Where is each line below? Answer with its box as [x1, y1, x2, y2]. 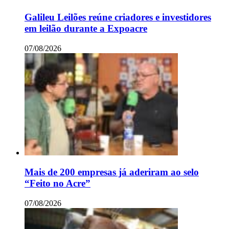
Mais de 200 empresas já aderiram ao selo [25, 167, 199, 178]
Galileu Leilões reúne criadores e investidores [25, 11, 211, 22]
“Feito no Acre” [25, 178, 90, 189]
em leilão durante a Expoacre [25, 22, 147, 34]
